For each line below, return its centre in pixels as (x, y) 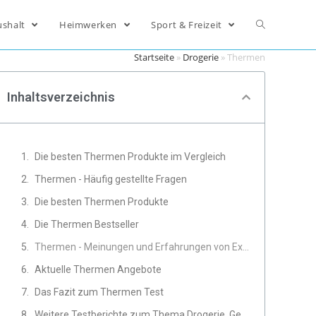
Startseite (154, 57)
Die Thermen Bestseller (87, 224)
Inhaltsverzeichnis (61, 97)
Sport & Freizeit (188, 25)
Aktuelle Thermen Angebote (98, 269)
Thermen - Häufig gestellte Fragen (111, 179)
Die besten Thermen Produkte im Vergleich (130, 157)
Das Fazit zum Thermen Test (99, 292)
